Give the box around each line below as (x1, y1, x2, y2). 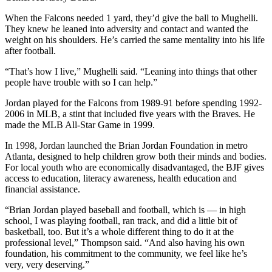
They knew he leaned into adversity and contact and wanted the (5, 24, 248, 35)
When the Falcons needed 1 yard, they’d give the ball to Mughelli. (5, 13, 258, 24)
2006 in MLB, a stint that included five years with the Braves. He (5, 109, 255, 120)
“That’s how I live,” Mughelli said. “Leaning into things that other (5, 66, 257, 77)
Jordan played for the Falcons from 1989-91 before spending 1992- (5, 98, 262, 109)
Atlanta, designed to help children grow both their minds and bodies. (5, 151, 267, 162)
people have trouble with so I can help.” (5, 77, 157, 88)
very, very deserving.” (5, 259, 89, 270)
